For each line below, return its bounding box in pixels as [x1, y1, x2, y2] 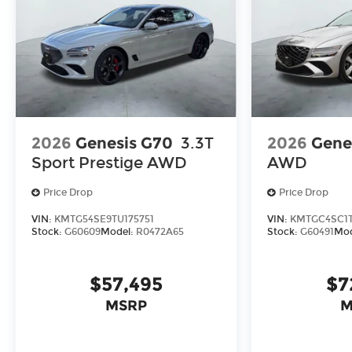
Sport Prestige [31, 152, 143, 172]
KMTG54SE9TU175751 [54, 214, 154, 225]
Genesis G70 [75, 133, 173, 152]
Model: [101, 226, 136, 238]
